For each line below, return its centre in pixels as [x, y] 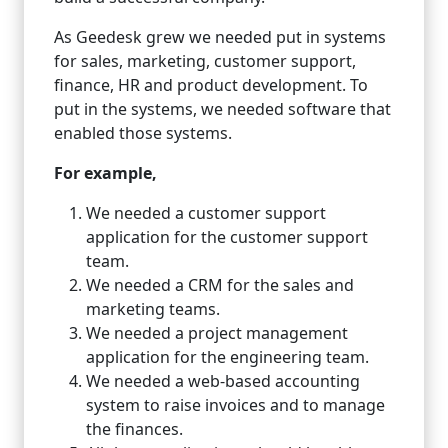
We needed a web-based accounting [223, 380]
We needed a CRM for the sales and [220, 284]
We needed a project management [217, 332]
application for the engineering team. [227, 356]
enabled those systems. [143, 132]
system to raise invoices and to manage [235, 404]
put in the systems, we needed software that [222, 108]
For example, [105, 172]
